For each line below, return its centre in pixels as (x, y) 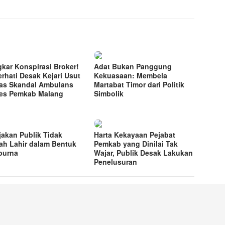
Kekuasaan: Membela (131, 76)
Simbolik (109, 94)
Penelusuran (117, 162)
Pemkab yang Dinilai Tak (136, 144)
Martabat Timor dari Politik (139, 85)
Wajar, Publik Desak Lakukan (144, 153)
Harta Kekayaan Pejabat (135, 135)
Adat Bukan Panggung (133, 67)
